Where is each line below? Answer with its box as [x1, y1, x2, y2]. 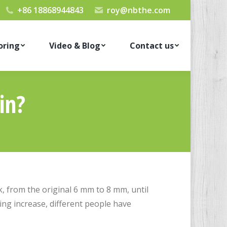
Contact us [129, 40, 174, 51]
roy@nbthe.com [107, 5, 170, 16]
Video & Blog [49, 40, 100, 51]
